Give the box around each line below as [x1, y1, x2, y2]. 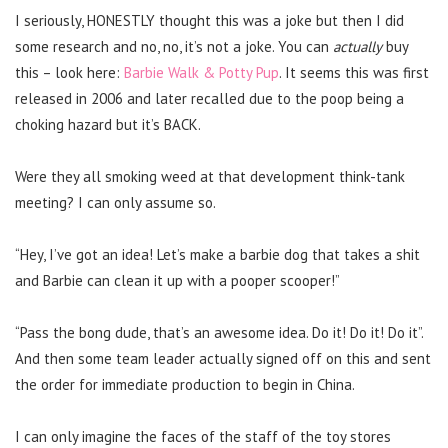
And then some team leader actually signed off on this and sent [15, 348, 431, 368]
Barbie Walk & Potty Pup [124, 62, 279, 82]
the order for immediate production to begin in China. [15, 374, 355, 394]
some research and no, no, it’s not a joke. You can [15, 36, 333, 56]
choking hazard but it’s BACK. [15, 114, 201, 134]
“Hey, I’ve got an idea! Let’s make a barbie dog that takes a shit [15, 244, 420, 264]
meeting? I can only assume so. [15, 192, 216, 212]
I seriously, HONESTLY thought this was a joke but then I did [15, 10, 404, 30]
